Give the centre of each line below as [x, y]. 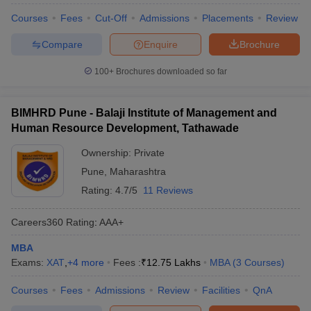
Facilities [221, 290]
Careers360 [37, 222]
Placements [228, 18]
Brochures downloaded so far [170, 72]
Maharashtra [138, 171]
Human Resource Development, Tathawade [125, 128]
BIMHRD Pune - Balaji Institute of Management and [144, 113]
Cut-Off [111, 18]
